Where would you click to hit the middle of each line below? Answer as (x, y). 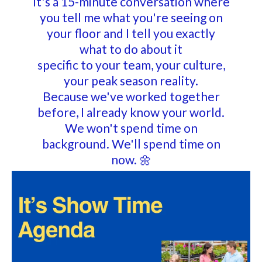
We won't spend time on (131, 128)
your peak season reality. (131, 80)
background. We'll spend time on (131, 144)
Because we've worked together (131, 96)
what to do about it (131, 49)
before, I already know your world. (131, 112)
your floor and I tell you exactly (131, 33)
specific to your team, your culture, (131, 65)
